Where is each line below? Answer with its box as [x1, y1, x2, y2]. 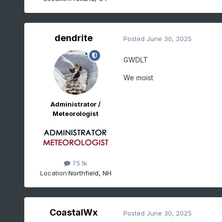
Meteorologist [53, 110, 99, 118]
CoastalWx [50, 207, 98, 218]
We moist [123, 73, 153, 82]
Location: [40, 168, 68, 177]
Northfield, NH [68, 168, 111, 177]
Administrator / [51, 100, 101, 109]
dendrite [55, 33, 93, 44]
